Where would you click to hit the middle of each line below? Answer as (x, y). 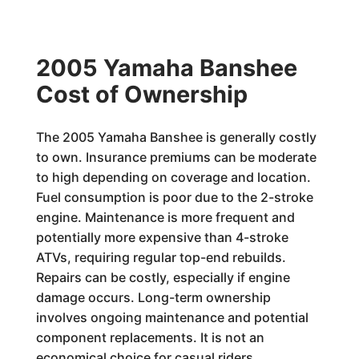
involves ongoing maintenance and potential (172, 317)
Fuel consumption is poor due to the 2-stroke (174, 197)
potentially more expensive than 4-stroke (162, 237)
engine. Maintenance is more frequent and (165, 217)
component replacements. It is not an (150, 337)
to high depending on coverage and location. (173, 177)
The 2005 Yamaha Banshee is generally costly (176, 137)
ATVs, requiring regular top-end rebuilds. (161, 257)
